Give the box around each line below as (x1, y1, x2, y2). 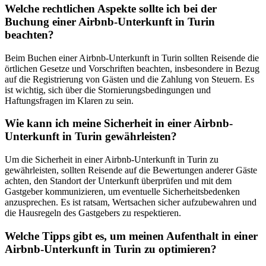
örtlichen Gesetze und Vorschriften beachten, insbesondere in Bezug (5, 63, 259, 74)
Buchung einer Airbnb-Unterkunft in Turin (5, 15, 215, 28)
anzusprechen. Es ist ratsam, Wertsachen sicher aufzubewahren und (5, 197, 256, 208)
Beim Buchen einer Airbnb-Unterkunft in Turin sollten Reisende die (5, 52, 259, 63)
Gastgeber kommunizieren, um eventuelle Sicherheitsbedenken (5, 186, 240, 197)
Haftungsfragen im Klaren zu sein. (5, 95, 134, 106)
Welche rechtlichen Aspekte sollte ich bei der (5, 2, 217, 15)
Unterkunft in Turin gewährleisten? (5, 130, 177, 143)
